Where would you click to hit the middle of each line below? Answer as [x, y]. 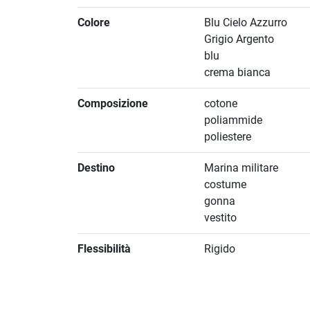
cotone [221, 104]
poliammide [234, 120]
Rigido [220, 249]
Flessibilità [104, 249]
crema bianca [238, 73]
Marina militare [241, 168]
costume [226, 185]
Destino [96, 168]
